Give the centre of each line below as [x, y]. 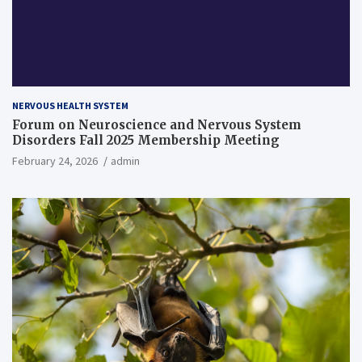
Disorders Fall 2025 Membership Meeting [146, 140]
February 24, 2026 [55, 160]
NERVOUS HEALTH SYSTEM [70, 105]
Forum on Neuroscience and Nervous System [157, 124]
